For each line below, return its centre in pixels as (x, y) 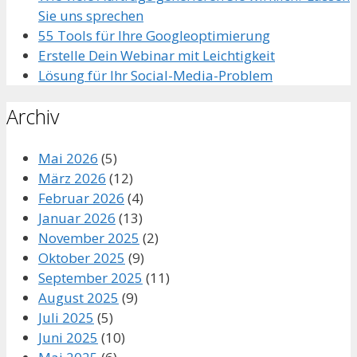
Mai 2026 (68, 158)
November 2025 (89, 237)
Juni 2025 (68, 337)
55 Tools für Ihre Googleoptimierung (154, 36)
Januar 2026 (77, 218)
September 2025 (90, 277)
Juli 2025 (66, 317)
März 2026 (72, 178)
